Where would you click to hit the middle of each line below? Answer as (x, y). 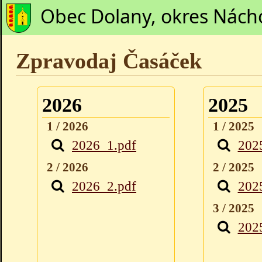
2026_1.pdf (104, 145)
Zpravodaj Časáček (109, 61)
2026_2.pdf (104, 186)
